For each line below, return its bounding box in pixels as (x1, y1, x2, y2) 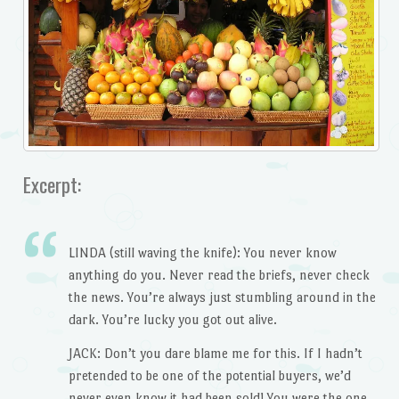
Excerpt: (22, 169, 81, 200)
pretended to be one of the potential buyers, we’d (68, 368, 351, 384)
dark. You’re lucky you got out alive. (68, 312, 277, 328)
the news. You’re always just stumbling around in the (68, 289, 376, 305)
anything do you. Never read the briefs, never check (68, 267, 370, 283)
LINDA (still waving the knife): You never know (68, 245, 337, 261)
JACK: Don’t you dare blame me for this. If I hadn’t (68, 346, 362, 362)
